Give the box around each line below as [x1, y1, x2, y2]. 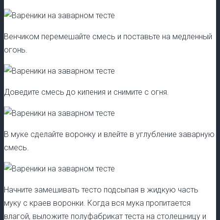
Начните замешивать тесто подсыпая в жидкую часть [4, 185, 198, 195]
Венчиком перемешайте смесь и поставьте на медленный [4, 32, 212, 42]
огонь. [4, 45, 27, 55]
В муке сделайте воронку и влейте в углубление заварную [4, 130, 215, 139]
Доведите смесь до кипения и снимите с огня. [4, 87, 169, 97]
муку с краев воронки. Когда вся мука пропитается [4, 198, 191, 208]
